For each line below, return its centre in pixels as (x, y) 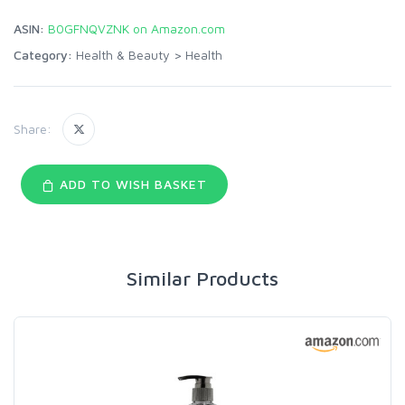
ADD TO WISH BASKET (131, 184)
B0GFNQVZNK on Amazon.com (137, 28)
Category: (43, 54)
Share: (33, 129)
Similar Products (202, 278)
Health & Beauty (123, 54)
